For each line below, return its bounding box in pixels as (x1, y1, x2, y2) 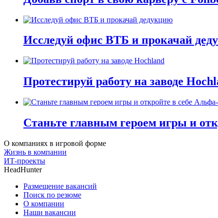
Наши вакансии (23, 208, 76, 217)
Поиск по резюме (23, 190, 81, 199)
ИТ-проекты (4, 156, 45, 165)
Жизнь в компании (4, 147, 67, 156)
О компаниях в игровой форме (4, 139, 106, 147)
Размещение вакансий (23, 182, 97, 190)
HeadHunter (4, 165, 42, 174)
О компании (23, 199, 64, 208)
